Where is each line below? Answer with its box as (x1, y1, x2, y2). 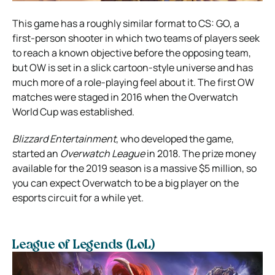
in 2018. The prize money (145, 147, 256, 161)
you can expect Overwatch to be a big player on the (12, 176, 239, 190)
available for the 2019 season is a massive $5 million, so (12, 161, 257, 176)
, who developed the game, (116, 132, 234, 146)
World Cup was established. (12, 105, 134, 119)
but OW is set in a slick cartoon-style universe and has (12, 61, 253, 75)
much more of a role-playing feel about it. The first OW (12, 76, 254, 90)
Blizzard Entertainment (12, 132, 116, 146)
